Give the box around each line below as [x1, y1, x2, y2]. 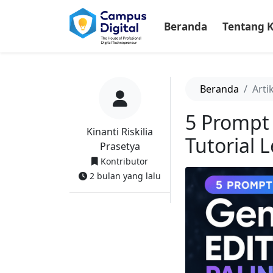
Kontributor [98, 155, 148, 167]
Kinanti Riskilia [87, 125, 153, 138]
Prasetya [99, 140, 140, 153]
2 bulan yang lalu [87, 170, 161, 182]
